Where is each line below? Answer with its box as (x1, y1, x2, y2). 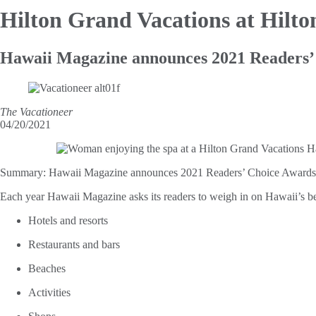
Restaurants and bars (28, 238, 120, 250)
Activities (28, 286, 71, 298)
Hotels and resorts (28, 214, 108, 226)
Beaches (28, 262, 66, 274)
